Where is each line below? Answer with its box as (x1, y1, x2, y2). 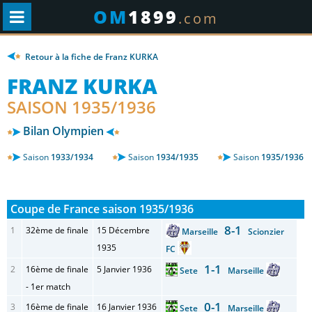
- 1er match (26, 281, 70, 292)
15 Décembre (97, 224, 150, 236)
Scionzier (242, 226, 284, 237)
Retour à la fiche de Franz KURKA (23, 51, 158, 63)
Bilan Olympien (23, 123, 104, 139)
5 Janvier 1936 (97, 263, 152, 275)
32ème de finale (26, 224, 88, 236)
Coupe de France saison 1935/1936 (10, 201, 194, 217)
